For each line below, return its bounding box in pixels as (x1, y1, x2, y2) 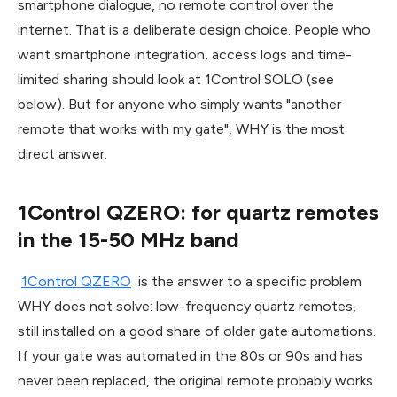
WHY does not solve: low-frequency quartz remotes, (18, 297, 356, 315)
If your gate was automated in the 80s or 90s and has (18, 346, 362, 364)
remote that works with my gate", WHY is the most (18, 120, 345, 137)
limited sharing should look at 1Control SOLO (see (18, 70, 334, 88)
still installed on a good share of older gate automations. (18, 322, 376, 339)
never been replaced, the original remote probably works (18, 371, 373, 389)
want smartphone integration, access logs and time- (18, 45, 352, 63)
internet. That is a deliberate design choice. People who (18, 20, 370, 38)
